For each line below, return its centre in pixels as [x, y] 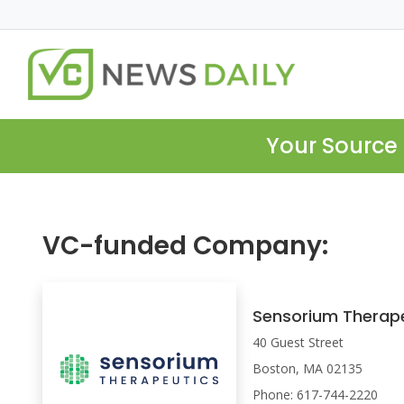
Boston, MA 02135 [308, 368]
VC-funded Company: [185, 246]
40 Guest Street [298, 342]
